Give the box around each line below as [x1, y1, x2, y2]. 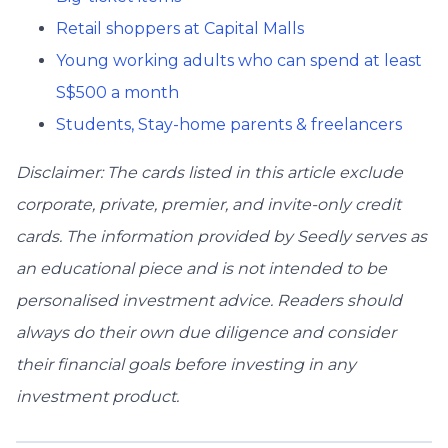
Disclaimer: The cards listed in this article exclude [16, 163, 403, 183]
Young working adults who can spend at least [56, 51, 422, 71]
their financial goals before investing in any [16, 355, 356, 375]
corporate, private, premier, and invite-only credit [16, 195, 401, 215]
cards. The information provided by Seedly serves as [16, 227, 427, 247]
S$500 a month [56, 83, 179, 103]
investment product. [16, 387, 179, 407]
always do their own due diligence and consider [16, 323, 396, 343]
